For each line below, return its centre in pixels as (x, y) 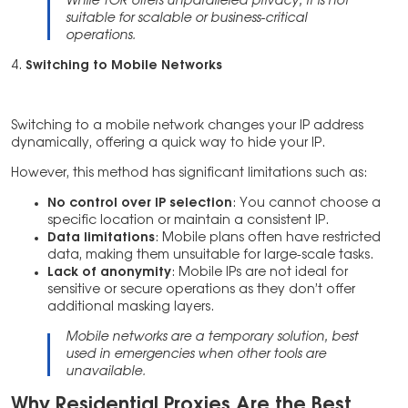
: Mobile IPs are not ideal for (260, 273)
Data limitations (101, 238)
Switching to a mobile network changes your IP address (187, 126)
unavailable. (106, 372)
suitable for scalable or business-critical (186, 19)
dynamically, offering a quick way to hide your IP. (170, 143)
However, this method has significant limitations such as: (189, 173)
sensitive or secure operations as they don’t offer (201, 290)
